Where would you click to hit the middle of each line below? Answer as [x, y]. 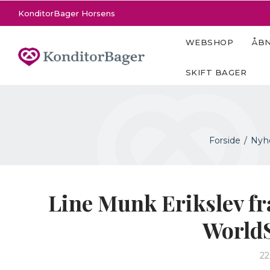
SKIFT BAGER [216, 72]
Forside [225, 140]
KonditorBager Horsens [67, 13]
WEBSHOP [209, 42]
